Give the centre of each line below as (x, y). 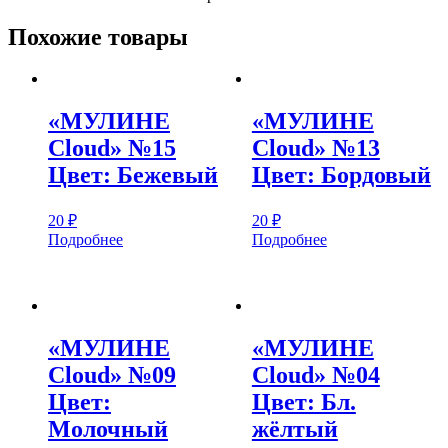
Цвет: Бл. (303, 401)
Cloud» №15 (112, 148)
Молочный (108, 428)
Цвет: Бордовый (341, 175)
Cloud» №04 (315, 374)
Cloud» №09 (112, 374)
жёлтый (294, 428)
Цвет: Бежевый (133, 175)
